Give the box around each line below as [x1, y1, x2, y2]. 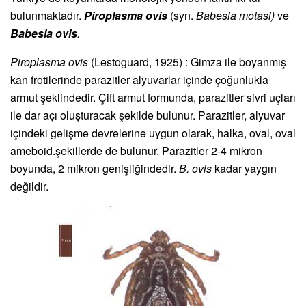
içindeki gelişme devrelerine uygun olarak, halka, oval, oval [10, 124, 296, 141]
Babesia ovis [10, 25, 77, 41]
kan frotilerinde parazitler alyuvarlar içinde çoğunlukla [10, 71, 268, 87]
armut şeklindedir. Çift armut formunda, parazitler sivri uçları [10, 89, 296, 105]
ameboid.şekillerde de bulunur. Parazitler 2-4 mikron [10, 142, 262, 158]
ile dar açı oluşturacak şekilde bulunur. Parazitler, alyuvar [10, 107, 285, 123]
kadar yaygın [214, 160, 277, 176]
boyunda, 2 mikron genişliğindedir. [10, 160, 179, 176]
